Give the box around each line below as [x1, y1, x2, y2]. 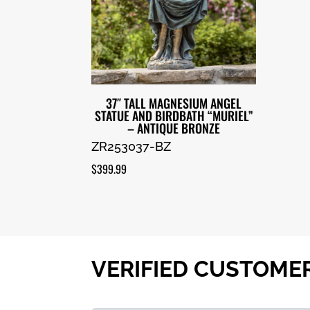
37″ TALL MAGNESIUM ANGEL [106, 94, 242, 113]
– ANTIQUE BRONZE [127, 119, 221, 138]
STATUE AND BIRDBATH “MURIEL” [94, 107, 253, 125]
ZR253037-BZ [91, 139, 171, 154]
